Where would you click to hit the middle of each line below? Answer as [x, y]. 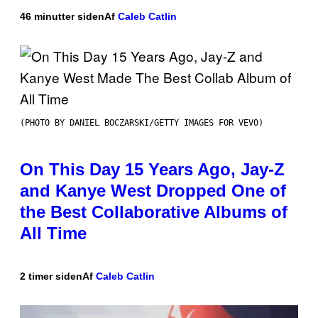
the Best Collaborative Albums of [154, 212]
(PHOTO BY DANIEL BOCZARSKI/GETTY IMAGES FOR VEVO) [142, 123]
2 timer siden [51, 276]
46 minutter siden [62, 17]
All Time [53, 234]
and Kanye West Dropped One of [153, 191]
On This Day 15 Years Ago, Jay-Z [152, 170]
